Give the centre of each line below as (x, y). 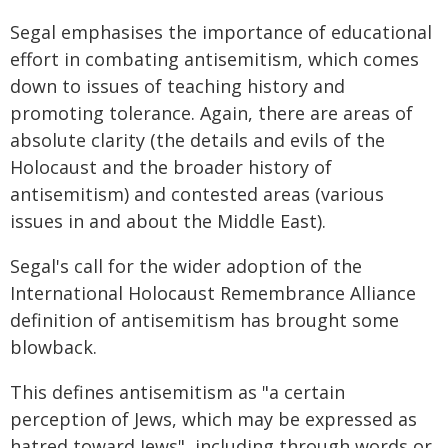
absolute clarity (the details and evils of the (197, 139)
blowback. (53, 346)
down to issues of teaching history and (177, 85)
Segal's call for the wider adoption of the (186, 265)
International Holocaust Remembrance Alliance (213, 292)
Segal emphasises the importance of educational (221, 31)
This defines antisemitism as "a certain (177, 391)
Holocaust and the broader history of (171, 166)
